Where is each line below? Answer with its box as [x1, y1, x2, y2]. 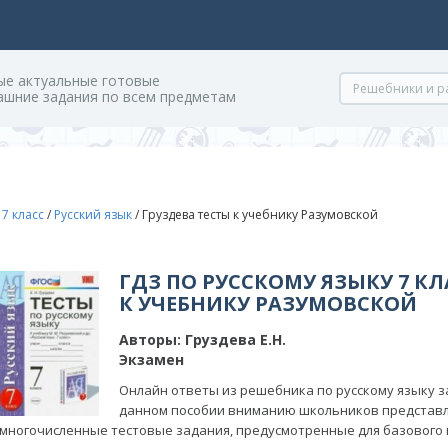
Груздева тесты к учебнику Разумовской [142, 206, 378, 223]
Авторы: [119, 330, 181, 349]
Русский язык [54, 206, 132, 223]
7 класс [2, 206, 44, 223]
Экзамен [119, 350, 184, 369]
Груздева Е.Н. [181, 330, 286, 349]
